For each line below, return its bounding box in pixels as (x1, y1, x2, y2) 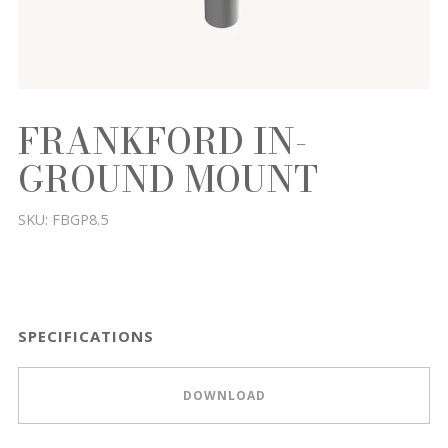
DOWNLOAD (182, 386, 266, 404)
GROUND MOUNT (18, 153, 318, 206)
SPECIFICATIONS (18, 326, 154, 346)
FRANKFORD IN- (18, 115, 308, 168)
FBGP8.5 (52, 210, 108, 229)
